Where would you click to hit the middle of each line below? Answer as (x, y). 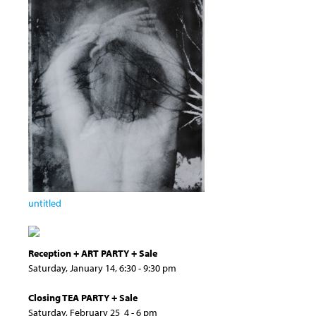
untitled (45, 203)
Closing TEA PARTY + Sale (83, 297)
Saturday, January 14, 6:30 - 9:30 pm (102, 268)
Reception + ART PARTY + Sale (93, 253)
